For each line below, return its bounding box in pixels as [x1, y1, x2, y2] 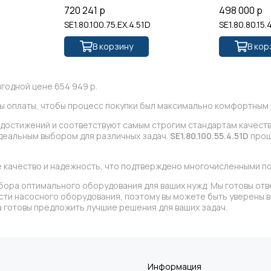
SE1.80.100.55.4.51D [170, 129, 249, 142]
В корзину [92, 40, 133, 52]
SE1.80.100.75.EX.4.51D [64, 18, 151, 30]
